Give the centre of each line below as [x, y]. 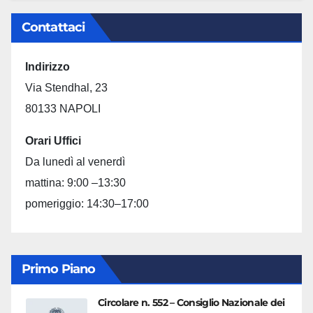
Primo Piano [59, 269]
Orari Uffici [53, 141]
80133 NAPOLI [63, 109]
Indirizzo [48, 67]
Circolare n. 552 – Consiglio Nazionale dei [191, 303]
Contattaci [53, 27]
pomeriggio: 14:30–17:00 [87, 204]
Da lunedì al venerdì [75, 162]
